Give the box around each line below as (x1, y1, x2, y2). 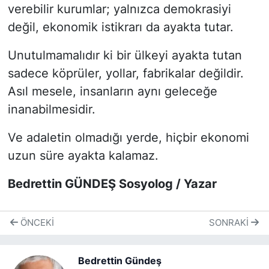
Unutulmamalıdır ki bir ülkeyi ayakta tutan (7, 47, 242, 62)
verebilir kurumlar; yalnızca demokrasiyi (7, 1, 231, 16)
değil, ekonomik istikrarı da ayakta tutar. (7, 19, 234, 34)
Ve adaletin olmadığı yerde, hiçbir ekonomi (7, 130, 249, 145)
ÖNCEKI (18, 217, 54, 228)
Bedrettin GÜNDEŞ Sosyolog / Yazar (7, 176, 217, 191)
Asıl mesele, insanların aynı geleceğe (7, 83, 217, 98)
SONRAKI (209, 217, 251, 228)
